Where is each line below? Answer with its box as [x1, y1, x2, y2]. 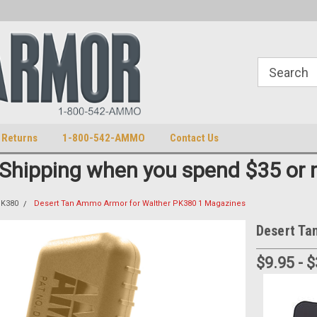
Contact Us [170, 132, 219, 144]
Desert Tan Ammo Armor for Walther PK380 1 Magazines [33, 199, 246, 208]
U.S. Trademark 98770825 [31, 5, 139, 16]
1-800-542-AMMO [62, 132, 145, 144]
